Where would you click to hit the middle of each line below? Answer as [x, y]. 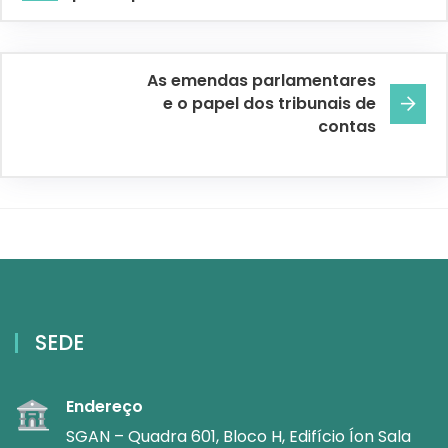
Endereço [104, 407]
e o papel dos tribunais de [269, 104]
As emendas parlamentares [261, 81]
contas [347, 127]
